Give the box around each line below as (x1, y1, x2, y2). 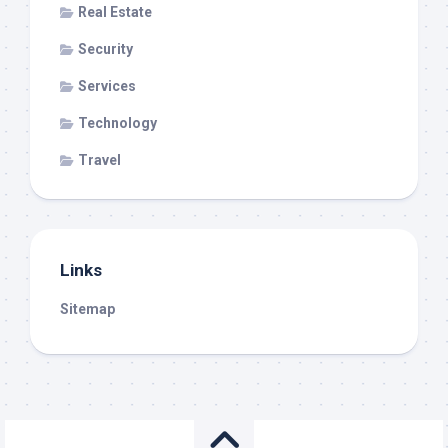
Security (78, 40, 133, 57)
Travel (78, 151, 121, 168)
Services (78, 77, 136, 94)
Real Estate (78, 3, 152, 20)
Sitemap (60, 300, 115, 317)
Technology (78, 114, 157, 131)
